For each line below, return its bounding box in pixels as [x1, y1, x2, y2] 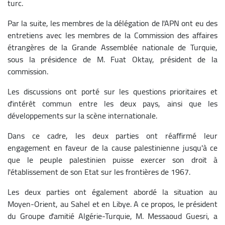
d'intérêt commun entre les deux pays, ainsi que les [8, 95, 217, 111]
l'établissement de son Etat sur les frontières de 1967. [8, 164, 190, 179]
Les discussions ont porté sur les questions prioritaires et [8, 83, 217, 99]
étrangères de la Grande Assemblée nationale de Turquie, [8, 39, 217, 55]
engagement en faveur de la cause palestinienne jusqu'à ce [8, 140, 217, 155]
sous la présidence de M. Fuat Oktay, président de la [8, 51, 217, 67]
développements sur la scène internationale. [8, 107, 157, 123]
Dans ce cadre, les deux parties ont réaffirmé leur [8, 128, 217, 143]
